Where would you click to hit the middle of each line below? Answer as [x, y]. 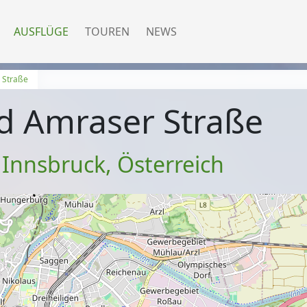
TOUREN [107, 32]
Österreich [170, 164]
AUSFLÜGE [41, 32]
